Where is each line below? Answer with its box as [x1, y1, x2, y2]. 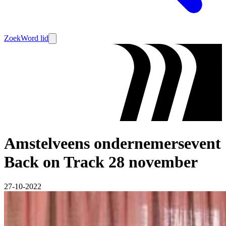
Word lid [21, 34, 48, 42]
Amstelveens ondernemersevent [4, 134, 221, 152]
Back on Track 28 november [4, 152, 198, 171]
